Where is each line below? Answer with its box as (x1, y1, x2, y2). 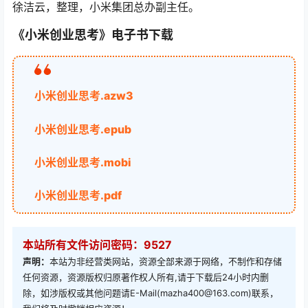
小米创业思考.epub (34, 122, 131, 136)
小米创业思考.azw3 (34, 89, 133, 103)
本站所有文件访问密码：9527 (23, 238, 172, 252)
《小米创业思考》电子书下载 (12, 27, 173, 43)
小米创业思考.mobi (34, 155, 131, 169)
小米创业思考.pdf (34, 188, 122, 203)
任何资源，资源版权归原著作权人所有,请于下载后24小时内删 (23, 272, 269, 283)
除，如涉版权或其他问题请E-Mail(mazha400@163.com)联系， (23, 287, 278, 299)
